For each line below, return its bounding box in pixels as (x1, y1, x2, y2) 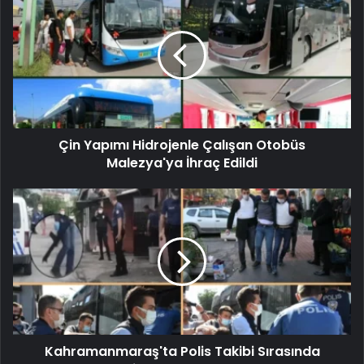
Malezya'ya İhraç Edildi (106, 153, 258, 172)
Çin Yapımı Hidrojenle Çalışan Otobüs (58, 135, 305, 154)
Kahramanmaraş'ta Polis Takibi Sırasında (44, 341, 320, 361)
